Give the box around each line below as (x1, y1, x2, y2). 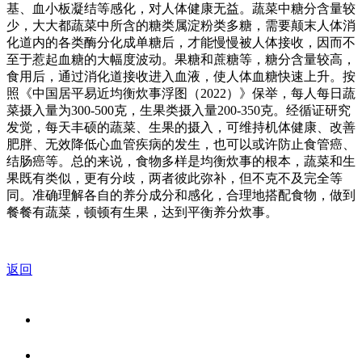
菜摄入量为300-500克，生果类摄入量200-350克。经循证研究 (6, 103, 351, 117)
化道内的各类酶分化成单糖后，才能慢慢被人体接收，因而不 (6, 35, 356, 49)
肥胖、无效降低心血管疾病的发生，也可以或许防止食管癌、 (6, 137, 356, 151)
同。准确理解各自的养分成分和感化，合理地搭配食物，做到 (6, 187, 356, 202)
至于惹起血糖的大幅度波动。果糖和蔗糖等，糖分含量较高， (6, 52, 356, 66)
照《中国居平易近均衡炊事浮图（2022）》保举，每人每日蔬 (6, 86, 356, 100)
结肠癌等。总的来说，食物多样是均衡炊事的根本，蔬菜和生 (6, 154, 356, 168)
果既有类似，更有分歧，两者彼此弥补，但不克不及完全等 (6, 170, 343, 185)
